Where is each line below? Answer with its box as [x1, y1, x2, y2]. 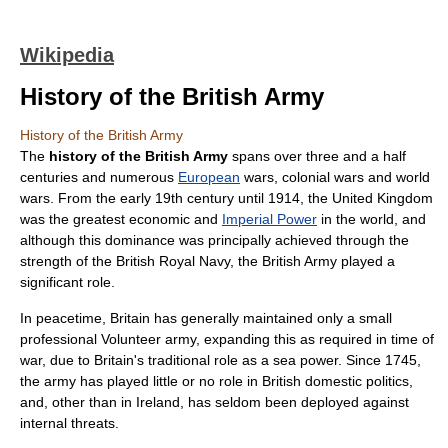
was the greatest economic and [20, 211, 222, 227]
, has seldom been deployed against [180, 394, 409, 410]
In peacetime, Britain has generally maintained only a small [20, 310, 392, 326]
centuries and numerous [20, 169, 178, 185]
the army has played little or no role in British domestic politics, [20, 373, 413, 389]
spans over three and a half [228, 148, 406, 164]
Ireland [136, 394, 180, 410]
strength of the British [20, 253, 159, 269]
